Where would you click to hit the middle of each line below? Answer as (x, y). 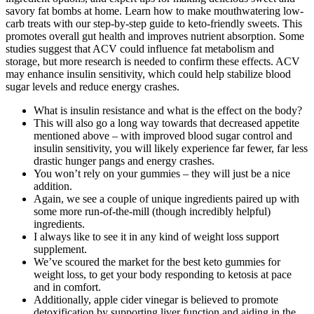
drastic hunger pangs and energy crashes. (124, 161)
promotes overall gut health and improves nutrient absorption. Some (155, 36)
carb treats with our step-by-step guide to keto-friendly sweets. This (154, 24)
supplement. (60, 250)
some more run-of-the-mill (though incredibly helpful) (152, 212)
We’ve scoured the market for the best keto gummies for (157, 262)
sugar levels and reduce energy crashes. (93, 87)
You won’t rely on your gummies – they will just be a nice (162, 174)
